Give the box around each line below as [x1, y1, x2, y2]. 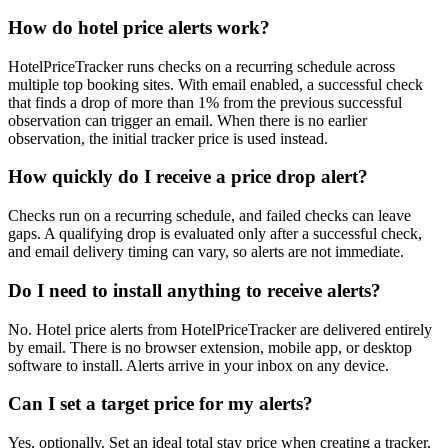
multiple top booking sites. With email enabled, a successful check [8, 75, 423, 93]
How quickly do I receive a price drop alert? [8, 166, 368, 188]
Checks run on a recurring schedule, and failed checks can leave [8, 207, 411, 225]
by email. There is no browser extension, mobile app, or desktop [8, 338, 412, 356]
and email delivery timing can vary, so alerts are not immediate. [8, 243, 404, 261]
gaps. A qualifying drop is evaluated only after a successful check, [8, 225, 422, 243]
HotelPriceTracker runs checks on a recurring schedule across [8, 57, 395, 75]
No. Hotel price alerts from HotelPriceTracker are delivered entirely [8, 320, 432, 338]
